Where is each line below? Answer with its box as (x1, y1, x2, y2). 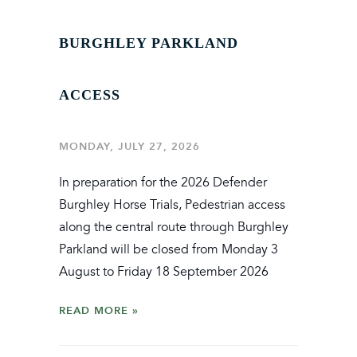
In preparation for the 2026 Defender (59, 174, 267, 190)
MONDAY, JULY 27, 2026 (59, 137, 200, 155)
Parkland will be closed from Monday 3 (59, 241, 278, 257)
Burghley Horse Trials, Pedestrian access (59, 196, 285, 213)
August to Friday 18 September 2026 (59, 263, 269, 280)
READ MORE (59, 301, 128, 319)
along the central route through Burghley (59, 218, 288, 235)
